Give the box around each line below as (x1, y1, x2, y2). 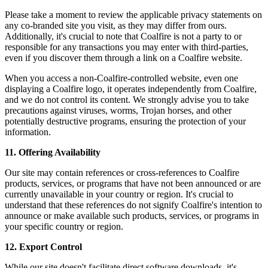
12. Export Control (5, 242, 82, 252)
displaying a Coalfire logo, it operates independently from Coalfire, (5, 84, 257, 95)
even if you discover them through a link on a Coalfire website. (5, 53, 242, 63)
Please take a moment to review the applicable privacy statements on (5, 10, 262, 20)
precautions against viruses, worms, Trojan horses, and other (5, 105, 232, 116)
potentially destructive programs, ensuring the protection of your (5, 116, 246, 127)
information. (5, 127, 51, 138)
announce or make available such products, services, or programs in (5, 211, 259, 221)
